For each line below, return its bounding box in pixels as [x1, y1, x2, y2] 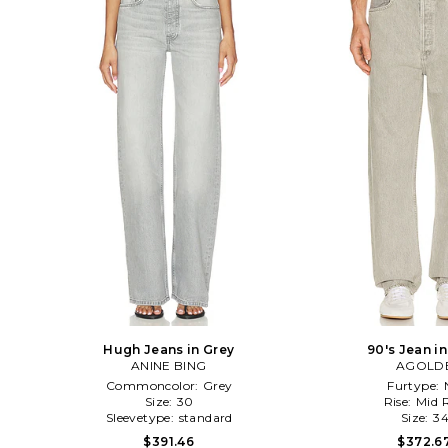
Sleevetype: [105, 409, 178, 425]
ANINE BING [131, 357, 207, 373]
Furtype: [387, 377, 443, 393]
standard [178, 409, 233, 425]
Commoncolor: [105, 377, 203, 393]
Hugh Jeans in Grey [103, 341, 235, 357]
